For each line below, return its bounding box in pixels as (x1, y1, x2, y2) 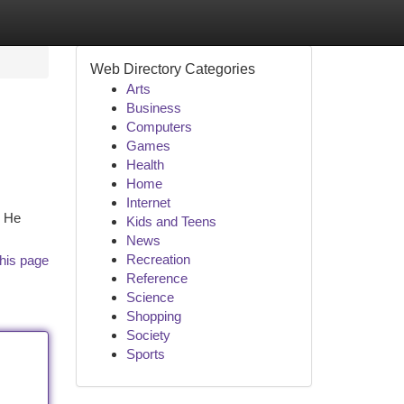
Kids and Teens (125, 214, 216, 229)
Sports (125, 346, 165, 362)
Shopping (125, 308, 181, 324)
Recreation (125, 252, 190, 267)
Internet (125, 195, 170, 210)
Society (125, 327, 170, 343)
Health (125, 157, 164, 172)
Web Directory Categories (89, 61, 255, 77)
